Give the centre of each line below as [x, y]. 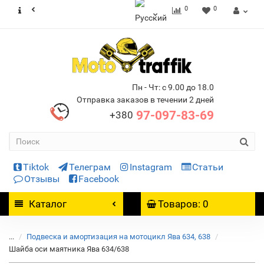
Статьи [208, 167]
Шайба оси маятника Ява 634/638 [69, 249]
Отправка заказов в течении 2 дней [145, 100]
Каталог [48, 204]
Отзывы [42, 179]
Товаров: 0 [183, 204]
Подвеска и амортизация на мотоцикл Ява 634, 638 [118, 237]
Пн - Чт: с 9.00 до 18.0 [173, 87]
